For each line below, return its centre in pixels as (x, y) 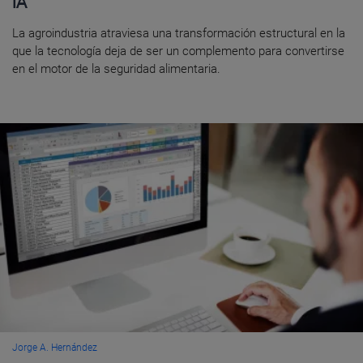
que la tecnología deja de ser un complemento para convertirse (178, 51)
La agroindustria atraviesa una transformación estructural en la (179, 34)
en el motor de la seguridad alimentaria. (116, 69)
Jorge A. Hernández (55, 348)
